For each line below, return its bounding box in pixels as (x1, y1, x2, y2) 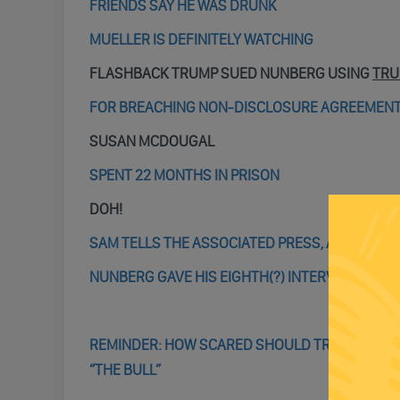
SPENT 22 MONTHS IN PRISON (89, 166, 279, 184)
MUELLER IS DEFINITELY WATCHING (89, 30, 313, 48)
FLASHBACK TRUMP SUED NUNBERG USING (89, 64, 372, 82)
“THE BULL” (89, 361, 161, 379)
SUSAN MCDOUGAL (89, 132, 214, 150)
